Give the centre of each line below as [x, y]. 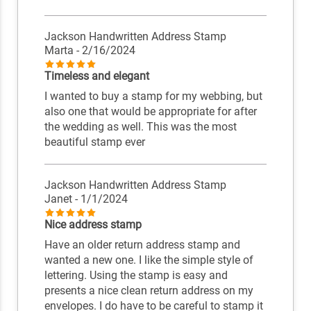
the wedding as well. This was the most [140, 127]
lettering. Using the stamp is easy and [136, 276]
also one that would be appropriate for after [150, 112]
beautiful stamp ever [94, 142]
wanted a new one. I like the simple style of [149, 260]
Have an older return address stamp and [142, 245]
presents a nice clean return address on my [149, 291]
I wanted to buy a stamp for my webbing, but [153, 96]
